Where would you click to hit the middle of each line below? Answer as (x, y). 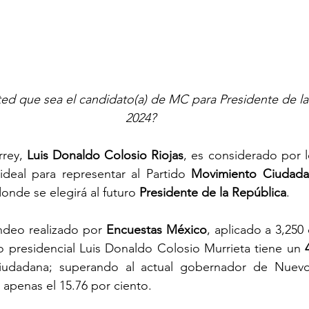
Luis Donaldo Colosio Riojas (105, 155)
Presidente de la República (213, 192)
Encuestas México (156, 229)
